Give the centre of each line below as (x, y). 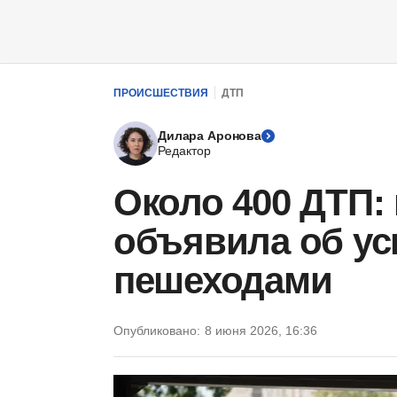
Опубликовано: (157, 331)
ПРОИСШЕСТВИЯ (161, 93)
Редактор (184, 151)
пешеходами (223, 280)
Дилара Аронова (210, 136)
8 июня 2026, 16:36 (261, 331)
